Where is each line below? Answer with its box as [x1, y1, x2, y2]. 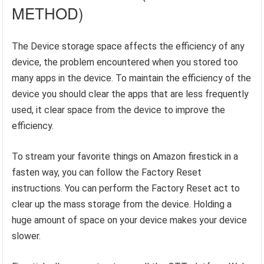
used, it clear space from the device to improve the [12, 104, 226, 116]
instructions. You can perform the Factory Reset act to [12, 183, 240, 194]
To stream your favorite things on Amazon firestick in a [12, 151, 239, 163]
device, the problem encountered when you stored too [12, 57, 239, 68]
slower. [12, 230, 41, 242]
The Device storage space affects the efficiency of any [12, 41, 245, 52]
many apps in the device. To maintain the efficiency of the [12, 72, 252, 84]
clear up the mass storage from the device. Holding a [12, 199, 232, 210]
